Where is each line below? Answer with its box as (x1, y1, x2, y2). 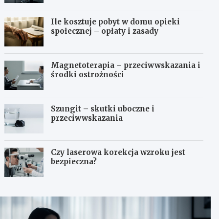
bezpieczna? (51, 157, 97, 166)
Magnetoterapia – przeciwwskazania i (51, 61, 201, 70)
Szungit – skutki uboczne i (51, 104, 155, 113)
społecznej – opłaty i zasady (51, 26, 159, 36)
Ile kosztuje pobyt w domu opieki (51, 17, 180, 26)
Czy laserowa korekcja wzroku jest (51, 148, 186, 157)
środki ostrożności (51, 70, 125, 79)
